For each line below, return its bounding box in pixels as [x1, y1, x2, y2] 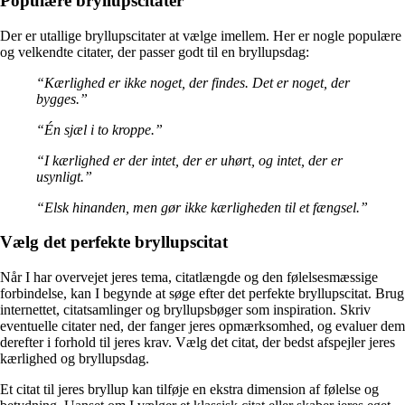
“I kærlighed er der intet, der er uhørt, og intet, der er [36, 152, 343, 168]
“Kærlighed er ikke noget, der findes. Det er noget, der [36, 74, 350, 90]
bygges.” [36, 90, 88, 107]
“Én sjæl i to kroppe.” [36, 121, 163, 137]
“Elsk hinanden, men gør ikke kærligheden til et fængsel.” [36, 199, 368, 215]
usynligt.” [36, 168, 92, 184]
